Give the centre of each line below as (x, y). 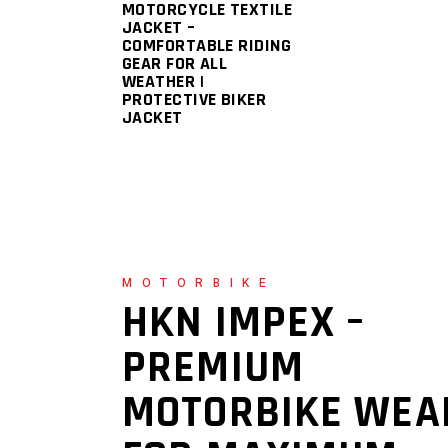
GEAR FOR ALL (175, 63)
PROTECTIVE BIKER (194, 99)
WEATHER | (163, 81)
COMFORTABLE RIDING (207, 45)
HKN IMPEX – (244, 322)
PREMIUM (213, 367)
